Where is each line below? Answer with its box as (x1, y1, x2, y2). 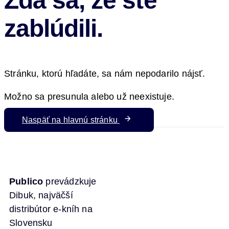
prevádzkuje (43, 176, 97, 187)
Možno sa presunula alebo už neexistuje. (4, 91, 175, 102)
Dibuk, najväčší (9, 190, 73, 201)
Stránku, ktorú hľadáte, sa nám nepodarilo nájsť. (4, 68, 205, 79)
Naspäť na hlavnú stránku (22, 116, 118, 125)
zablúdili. (4, 15, 103, 42)
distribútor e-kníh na (9, 204, 93, 215)
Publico (9, 176, 43, 187)
